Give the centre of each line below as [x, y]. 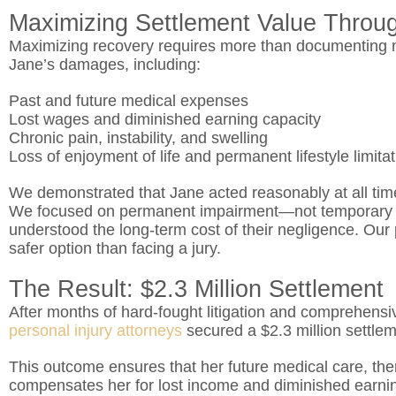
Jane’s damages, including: [105, 65]
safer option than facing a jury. [115, 248]
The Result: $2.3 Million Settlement [200, 289]
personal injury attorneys [95, 331]
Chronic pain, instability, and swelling [138, 138]
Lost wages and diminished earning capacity [165, 119]
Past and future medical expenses [129, 101]
